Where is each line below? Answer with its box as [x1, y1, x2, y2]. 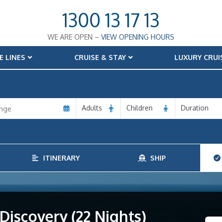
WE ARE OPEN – [48, 33, 101, 41]
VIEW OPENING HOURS [101, 33, 174, 41]
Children [126, 104, 153, 112]
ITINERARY [39, 154, 80, 162]
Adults [82, 104, 102, 112]
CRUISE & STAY [74, 53, 126, 61]
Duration [181, 104, 209, 112]
